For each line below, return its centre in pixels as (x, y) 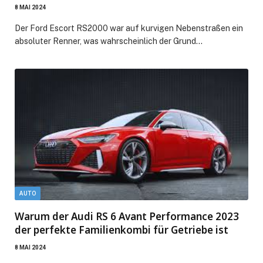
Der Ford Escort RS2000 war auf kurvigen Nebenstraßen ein (129, 28)
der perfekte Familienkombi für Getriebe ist (122, 230)
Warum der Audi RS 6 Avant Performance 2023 (127, 216)
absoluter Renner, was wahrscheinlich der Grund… (109, 41)
